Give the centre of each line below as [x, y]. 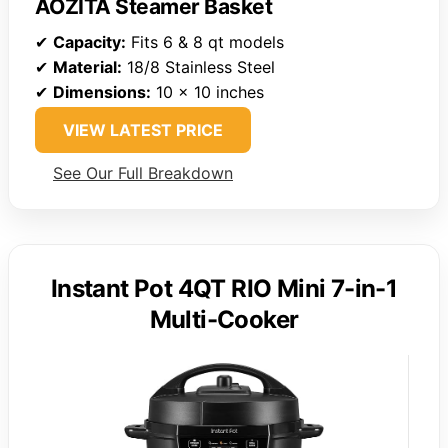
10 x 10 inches [207, 92]
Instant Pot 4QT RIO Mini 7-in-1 [224, 289]
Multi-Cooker [224, 320]
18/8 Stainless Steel [198, 67]
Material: [87, 67]
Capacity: [89, 42]
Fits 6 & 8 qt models [205, 42]
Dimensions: [102, 92]
